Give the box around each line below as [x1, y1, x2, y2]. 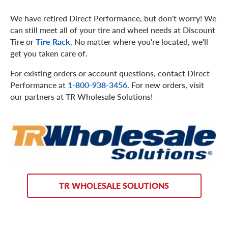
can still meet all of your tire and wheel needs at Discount [10, 23, 215, 36]
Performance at [10, 78, 68, 91]
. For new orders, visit [127, 78, 204, 91]
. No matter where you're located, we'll [70, 35, 208, 47]
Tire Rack [36, 35, 70, 47]
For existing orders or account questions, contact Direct [10, 67, 210, 79]
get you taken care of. [10, 47, 88, 59]
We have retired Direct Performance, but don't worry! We [10, 12, 216, 24]
